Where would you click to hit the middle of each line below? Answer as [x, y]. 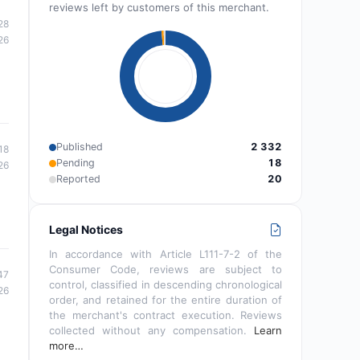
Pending [76, 163]
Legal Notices [86, 230]
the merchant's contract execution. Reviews [166, 315]
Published [80, 147]
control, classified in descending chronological [166, 285]
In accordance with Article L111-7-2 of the [166, 254]
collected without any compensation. [151, 331]
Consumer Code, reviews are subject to [166, 270]
